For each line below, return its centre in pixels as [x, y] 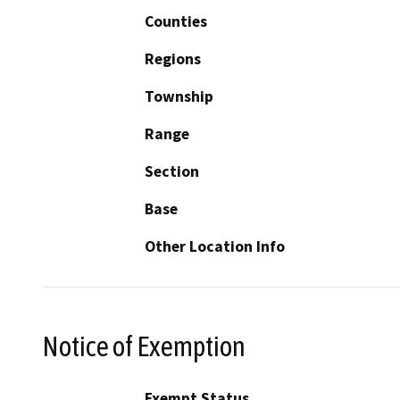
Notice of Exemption [144, 346]
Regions [173, 58]
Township [179, 96]
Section [172, 171]
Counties [176, 21]
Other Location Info [215, 246]
